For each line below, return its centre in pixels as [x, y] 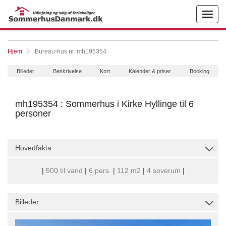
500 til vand [64, 171]
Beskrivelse [67, 71]
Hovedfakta [33, 148]
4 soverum [163, 171]
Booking [199, 71]
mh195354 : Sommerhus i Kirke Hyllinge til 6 [104, 104]
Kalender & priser [150, 71]
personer [33, 114]
